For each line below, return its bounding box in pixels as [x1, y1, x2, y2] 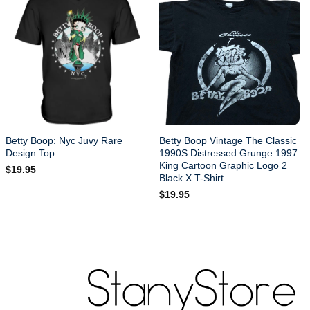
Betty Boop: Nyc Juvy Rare [6, 134, 123, 146]
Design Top [6, 147, 55, 158]
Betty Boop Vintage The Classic [159, 134, 298, 146]
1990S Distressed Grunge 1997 [159, 147, 298, 158]
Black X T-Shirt [159, 172, 224, 183]
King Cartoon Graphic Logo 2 [159, 159, 288, 171]
